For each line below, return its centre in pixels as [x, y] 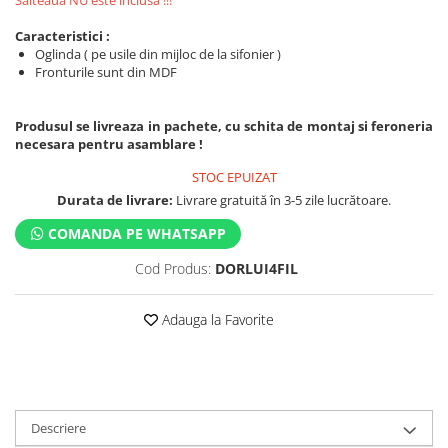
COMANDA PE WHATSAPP [135, 233]
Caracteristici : [64, 36]
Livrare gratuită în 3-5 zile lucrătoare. [282, 200]
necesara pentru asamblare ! [109, 144]
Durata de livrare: [115, 200]
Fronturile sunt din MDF [107, 72]
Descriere [58, 428]
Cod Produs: [173, 268]
